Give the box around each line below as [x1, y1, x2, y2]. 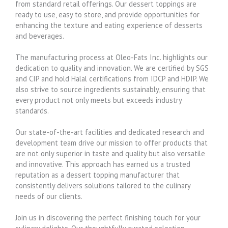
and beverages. [15, 31, 64, 41]
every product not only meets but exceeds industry [15, 95, 182, 105]
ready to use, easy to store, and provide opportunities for [15, 9, 199, 19]
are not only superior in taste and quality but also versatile [15, 148, 205, 158]
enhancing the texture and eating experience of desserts [15, 20, 203, 30]
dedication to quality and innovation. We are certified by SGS [15, 63, 209, 73]
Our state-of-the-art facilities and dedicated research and [15, 127, 204, 137]
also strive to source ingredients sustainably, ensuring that [15, 84, 206, 94]
